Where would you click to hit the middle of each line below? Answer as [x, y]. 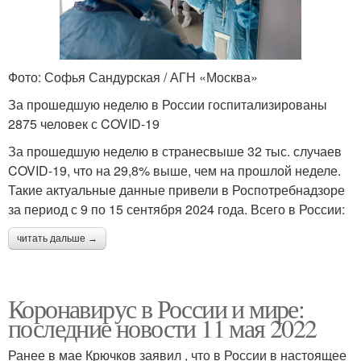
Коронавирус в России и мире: [156, 308]
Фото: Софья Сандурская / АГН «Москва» [133, 77]
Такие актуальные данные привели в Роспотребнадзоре [176, 189]
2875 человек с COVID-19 [84, 123]
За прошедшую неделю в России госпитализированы [168, 104]
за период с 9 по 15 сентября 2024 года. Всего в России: [176, 209]
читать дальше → [57, 238]
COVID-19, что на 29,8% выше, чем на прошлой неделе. [174, 170]
